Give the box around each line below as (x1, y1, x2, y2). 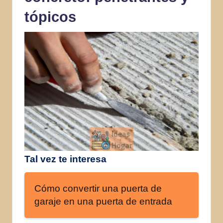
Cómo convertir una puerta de (34, 183, 162, 194)
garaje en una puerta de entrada (34, 196, 172, 207)
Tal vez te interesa (24, 153, 107, 164)
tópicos (24, 8, 76, 25)
